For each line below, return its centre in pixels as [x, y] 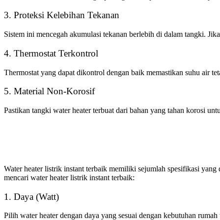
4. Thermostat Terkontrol [51, 53]
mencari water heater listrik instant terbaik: [69, 177]
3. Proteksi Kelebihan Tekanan [62, 15]
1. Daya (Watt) [31, 196]
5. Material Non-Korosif [49, 91]
